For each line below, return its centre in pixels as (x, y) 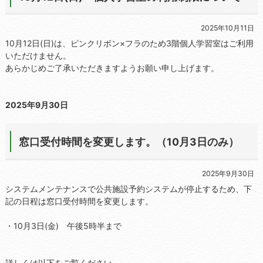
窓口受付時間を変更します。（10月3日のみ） (129, 142)
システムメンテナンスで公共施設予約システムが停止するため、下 (128, 188)
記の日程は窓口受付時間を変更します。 (79, 201)
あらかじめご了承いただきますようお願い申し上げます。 (112, 68)
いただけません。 (38, 56)
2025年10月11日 (227, 28)
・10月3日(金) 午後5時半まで (63, 225)
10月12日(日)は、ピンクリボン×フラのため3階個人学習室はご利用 (129, 43)
